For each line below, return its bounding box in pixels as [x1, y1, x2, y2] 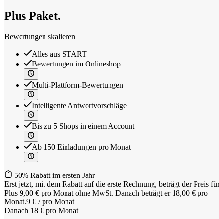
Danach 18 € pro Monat [4, 206, 78, 215]
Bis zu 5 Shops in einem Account [32, 122, 134, 131]
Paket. [29, 9, 61, 22]
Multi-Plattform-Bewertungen [32, 80, 123, 89]
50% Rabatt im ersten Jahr [12, 171, 95, 179]
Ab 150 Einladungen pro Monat [32, 142, 131, 151]
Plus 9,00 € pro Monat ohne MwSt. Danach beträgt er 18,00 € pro [4, 188, 208, 197]
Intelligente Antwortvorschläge [32, 101, 127, 109]
